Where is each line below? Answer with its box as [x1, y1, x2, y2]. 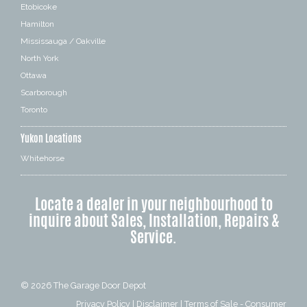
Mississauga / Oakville [21, 36, 106, 46]
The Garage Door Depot [53, 280, 146, 291]
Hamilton [21, 19, 54, 29]
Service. [130, 225, 177, 248]
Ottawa [21, 70, 47, 80]
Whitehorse [21, 153, 64, 163]
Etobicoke [21, 1, 57, 12]
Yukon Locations [21, 131, 82, 145]
